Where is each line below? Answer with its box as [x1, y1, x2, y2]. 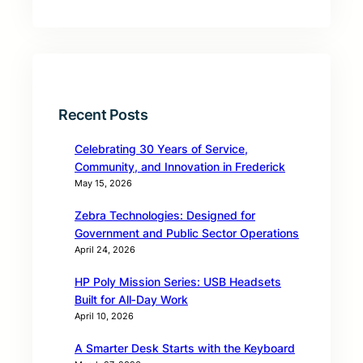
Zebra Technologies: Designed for [75, 208, 255, 223]
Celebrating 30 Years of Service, [75, 142, 248, 156]
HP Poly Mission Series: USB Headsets [75, 275, 281, 289]
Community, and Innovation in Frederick [75, 160, 285, 174]
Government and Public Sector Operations [75, 226, 299, 241]
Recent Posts [58, 106, 147, 124]
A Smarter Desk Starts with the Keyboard [75, 341, 295, 356]
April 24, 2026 [75, 244, 135, 256]
